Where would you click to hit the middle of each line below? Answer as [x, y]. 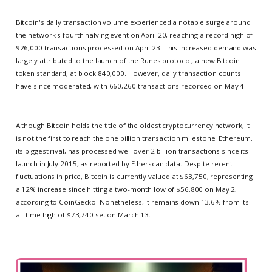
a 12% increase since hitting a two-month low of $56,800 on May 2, [126, 189]
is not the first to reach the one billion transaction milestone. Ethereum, [134, 138]
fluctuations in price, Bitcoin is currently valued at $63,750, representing [134, 177]
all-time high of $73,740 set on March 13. [83, 215]
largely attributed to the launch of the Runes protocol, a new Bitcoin [127, 61]
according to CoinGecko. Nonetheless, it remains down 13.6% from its [132, 202]
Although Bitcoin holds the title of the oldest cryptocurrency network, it [133, 126]
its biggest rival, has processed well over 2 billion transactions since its [132, 151]
